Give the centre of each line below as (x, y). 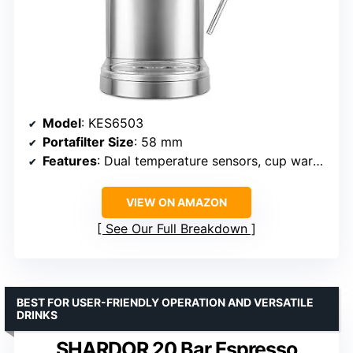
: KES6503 (112, 123)
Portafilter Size (88, 142)
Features (70, 161)
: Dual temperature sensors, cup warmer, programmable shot (205, 161)
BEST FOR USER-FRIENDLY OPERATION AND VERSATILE (165, 303)
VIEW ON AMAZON (176, 203)
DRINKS (37, 315)
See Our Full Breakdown (176, 229)
